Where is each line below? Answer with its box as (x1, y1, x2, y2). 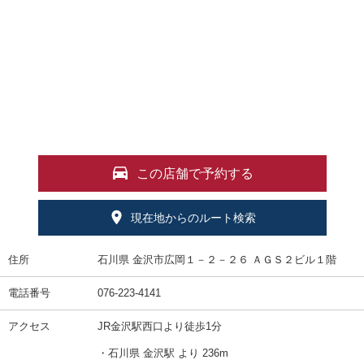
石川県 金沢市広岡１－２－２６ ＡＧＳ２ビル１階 (97, 253, 336, 266)
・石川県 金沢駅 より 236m (97, 346, 228, 359)
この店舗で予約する (136, 166, 253, 180)
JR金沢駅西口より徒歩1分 (97, 319, 222, 332)
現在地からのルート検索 (130, 211, 256, 225)
